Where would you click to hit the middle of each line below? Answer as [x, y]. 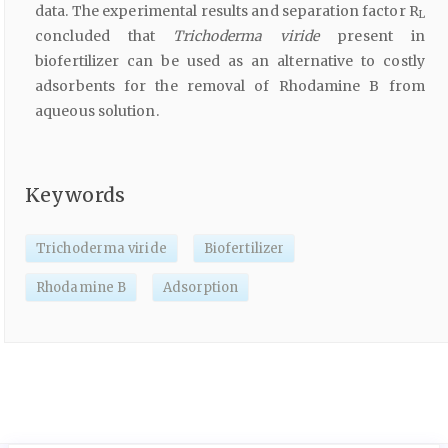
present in [381, 35]
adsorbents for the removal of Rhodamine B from [230, 85]
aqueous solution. [97, 110]
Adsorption [201, 288]
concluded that [104, 35]
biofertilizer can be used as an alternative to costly [230, 60]
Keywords [75, 194]
